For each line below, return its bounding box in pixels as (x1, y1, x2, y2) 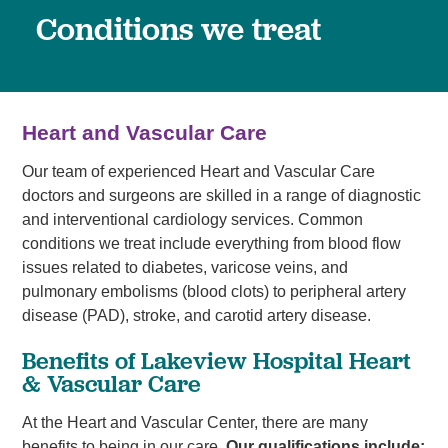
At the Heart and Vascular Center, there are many (21, 413, 368, 431)
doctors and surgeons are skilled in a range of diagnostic (21, 186, 421, 204)
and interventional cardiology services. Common (21, 210, 363, 228)
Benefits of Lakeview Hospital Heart (21, 346, 411, 375)
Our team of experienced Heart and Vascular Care (21, 162, 375, 180)
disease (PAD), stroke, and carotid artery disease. (21, 306, 371, 324)
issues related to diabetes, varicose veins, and (21, 258, 348, 276)
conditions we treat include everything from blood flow (21, 234, 401, 252)
